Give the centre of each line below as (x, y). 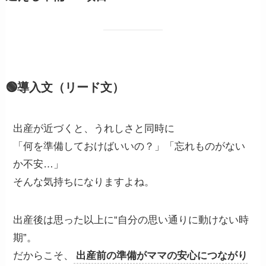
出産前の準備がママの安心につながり (162, 255)
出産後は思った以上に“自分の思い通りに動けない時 (131, 220)
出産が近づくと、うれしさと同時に (94, 128)
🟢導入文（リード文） (64, 87)
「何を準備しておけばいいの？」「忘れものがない (129, 146)
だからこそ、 (44, 255)
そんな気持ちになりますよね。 (84, 182)
